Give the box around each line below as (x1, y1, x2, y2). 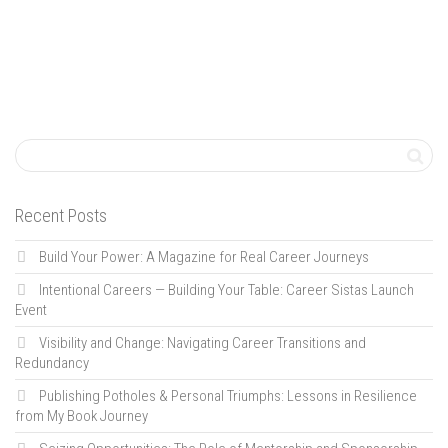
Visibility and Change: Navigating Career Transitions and (39, 334, 366, 353)
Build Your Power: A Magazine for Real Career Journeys (39, 248, 369, 267)
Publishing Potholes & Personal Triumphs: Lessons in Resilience (39, 387, 417, 406)
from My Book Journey (15, 407, 148, 426)
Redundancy (15, 354, 89, 373)
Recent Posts (15, 205, 107, 227)
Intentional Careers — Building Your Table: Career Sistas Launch (39, 281, 414, 300)
